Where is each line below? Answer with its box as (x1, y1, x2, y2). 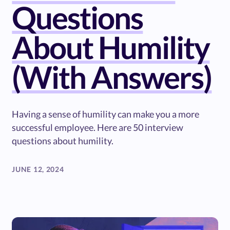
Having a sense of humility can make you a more (12, 108, 200, 120)
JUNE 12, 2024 (12, 164, 64, 174)
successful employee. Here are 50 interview (12, 121, 184, 133)
